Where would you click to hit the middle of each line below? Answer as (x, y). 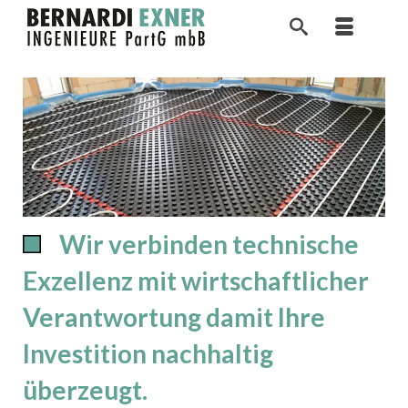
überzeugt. (85, 389)
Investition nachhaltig (148, 353)
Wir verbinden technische (209, 244)
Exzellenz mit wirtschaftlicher (196, 280)
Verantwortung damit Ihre (174, 316)
